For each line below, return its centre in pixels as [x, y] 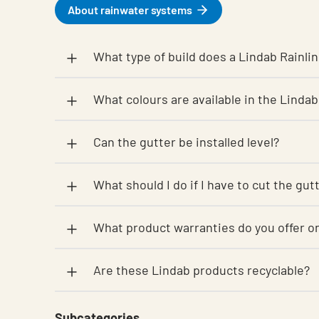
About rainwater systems [130, 10]
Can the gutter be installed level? [186, 142]
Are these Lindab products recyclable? [202, 270]
